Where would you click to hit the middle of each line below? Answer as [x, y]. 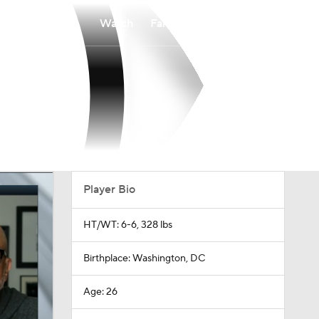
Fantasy [170, 23]
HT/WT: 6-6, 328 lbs [127, 225]
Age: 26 [100, 292]
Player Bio [109, 189]
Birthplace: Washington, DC [144, 258]
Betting [226, 23]
